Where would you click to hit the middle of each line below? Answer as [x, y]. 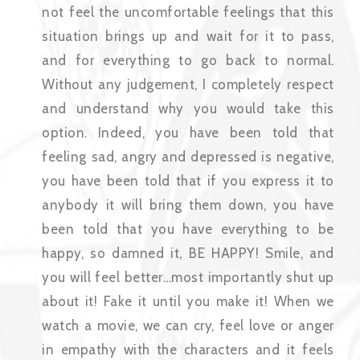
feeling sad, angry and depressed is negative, [188, 157]
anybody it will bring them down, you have [188, 205]
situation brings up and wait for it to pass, [188, 37]
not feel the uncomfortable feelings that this [188, 12]
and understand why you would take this [188, 109]
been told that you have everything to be [188, 229]
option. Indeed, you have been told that [188, 133]
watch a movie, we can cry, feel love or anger [188, 326]
